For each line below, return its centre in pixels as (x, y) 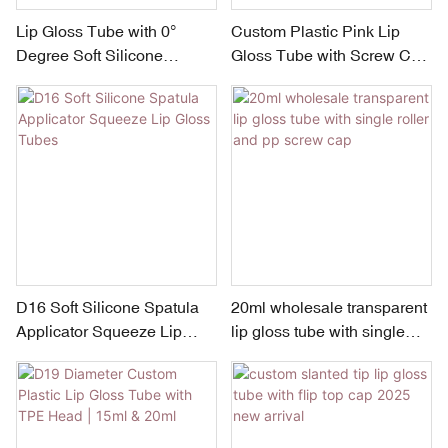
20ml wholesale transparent (328, 307)
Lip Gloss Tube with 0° (96, 30)
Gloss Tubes (61, 355)
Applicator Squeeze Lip (99, 331)
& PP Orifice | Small (300, 78)
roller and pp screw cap (313, 355)
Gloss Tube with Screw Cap (329, 54)
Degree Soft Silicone (89, 54)
